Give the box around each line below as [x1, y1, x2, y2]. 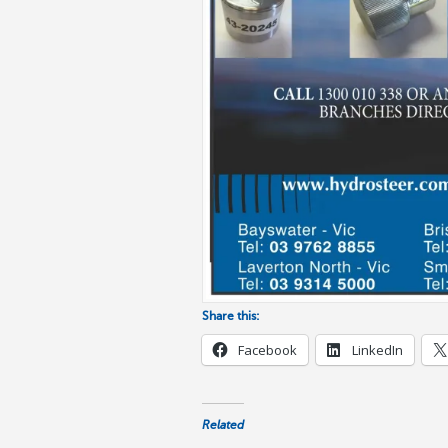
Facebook [238, 341, 297, 360]
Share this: [202, 309, 260, 324]
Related [202, 418, 244, 433]
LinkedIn [352, 341, 403, 360]
